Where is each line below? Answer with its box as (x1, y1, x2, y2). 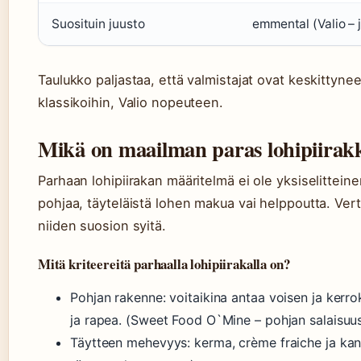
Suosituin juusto (52, 16, 145, 31)
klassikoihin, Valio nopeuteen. (38, 94, 223, 110)
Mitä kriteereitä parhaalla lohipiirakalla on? (38, 254, 290, 274)
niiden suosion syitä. (38, 218, 166, 234)
